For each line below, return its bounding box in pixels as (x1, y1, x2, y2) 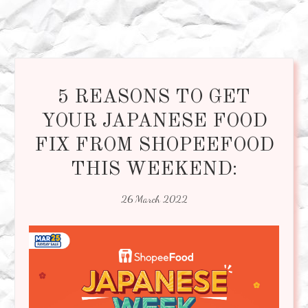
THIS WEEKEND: (71, 159, 237, 179)
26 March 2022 (120, 192, 188, 205)
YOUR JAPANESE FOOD (41, 111, 267, 131)
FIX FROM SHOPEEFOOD (34, 135, 274, 155)
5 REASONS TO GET (58, 87, 250, 107)
